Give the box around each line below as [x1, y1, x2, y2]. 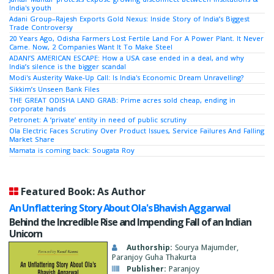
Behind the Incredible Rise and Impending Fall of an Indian [9, 215, 251, 229]
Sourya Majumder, [172, 242, 239, 253]
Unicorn [9, 226, 42, 240]
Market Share [9, 135, 54, 144]
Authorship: [127, 242, 172, 253]
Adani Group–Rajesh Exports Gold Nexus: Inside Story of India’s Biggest [9, 13, 250, 23]
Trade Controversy [9, 22, 73, 32]
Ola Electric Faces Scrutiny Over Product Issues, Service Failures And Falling [9, 126, 264, 136]
